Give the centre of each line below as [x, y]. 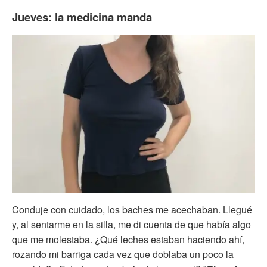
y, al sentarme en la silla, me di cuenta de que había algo [131, 224]
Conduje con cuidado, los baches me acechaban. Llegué [132, 209]
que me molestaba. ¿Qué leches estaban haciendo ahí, [128, 239]
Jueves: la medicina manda [82, 17]
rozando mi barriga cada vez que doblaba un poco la [123, 254]
